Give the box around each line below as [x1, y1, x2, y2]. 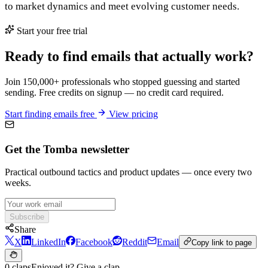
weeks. [5, 178, 31, 188]
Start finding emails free [5, 108, 97, 119]
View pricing [106, 108, 158, 119]
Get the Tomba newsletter [5, 142, 129, 156]
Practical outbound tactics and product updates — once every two [5, 167, 252, 178]
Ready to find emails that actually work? [5, 48, 254, 64]
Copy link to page [191, 237, 252, 247]
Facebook [75, 236, 112, 247]
